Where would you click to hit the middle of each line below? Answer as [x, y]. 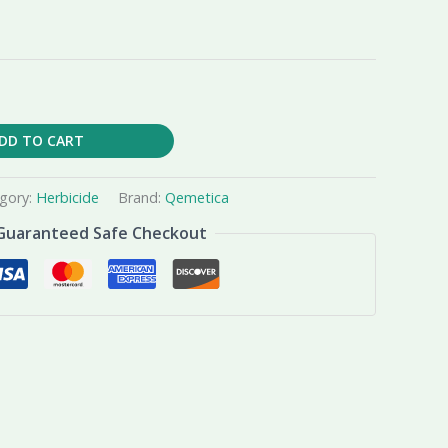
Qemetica [197, 197]
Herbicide [67, 197]
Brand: [141, 197]
